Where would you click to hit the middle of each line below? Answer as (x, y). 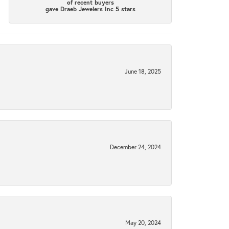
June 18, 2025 (143, 71)
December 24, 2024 (135, 146)
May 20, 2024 (143, 222)
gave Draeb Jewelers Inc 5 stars (90, 9)
